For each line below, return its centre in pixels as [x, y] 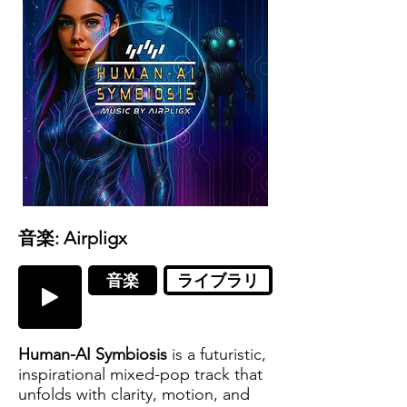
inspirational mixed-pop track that [140, 374]
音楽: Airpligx [73, 238]
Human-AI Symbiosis [93, 354]
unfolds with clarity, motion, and [134, 394]
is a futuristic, [217, 354]
